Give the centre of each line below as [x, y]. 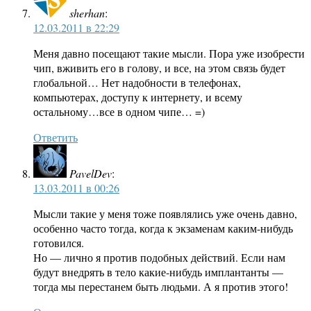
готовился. [59, 243]
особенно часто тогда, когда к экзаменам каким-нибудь [163, 228]
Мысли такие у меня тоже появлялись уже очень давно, [165, 214]
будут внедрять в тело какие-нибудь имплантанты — [158, 272]
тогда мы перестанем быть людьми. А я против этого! [161, 287]
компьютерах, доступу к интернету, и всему [138, 97]
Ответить [56, 137]
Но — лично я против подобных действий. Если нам [159, 258]
